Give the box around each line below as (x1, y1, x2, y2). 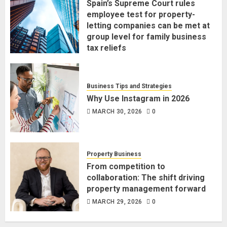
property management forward (87, 183, 206, 194)
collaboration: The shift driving (87, 172, 205, 182)
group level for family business (87, 32, 206, 42)
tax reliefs (87, 43, 126, 53)
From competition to (87, 161, 165, 171)
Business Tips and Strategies (87, 82, 172, 90)
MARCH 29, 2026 (92, 198, 142, 205)
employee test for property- (87, 10, 195, 20)
